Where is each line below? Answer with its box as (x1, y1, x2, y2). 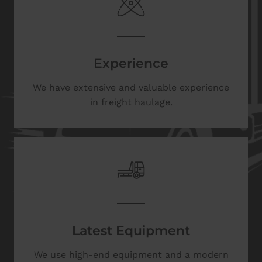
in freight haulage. (89, 96, 173, 108)
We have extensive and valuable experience (33, 81, 229, 93)
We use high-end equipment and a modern (33, 249, 229, 260)
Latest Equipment (72, 222, 190, 239)
